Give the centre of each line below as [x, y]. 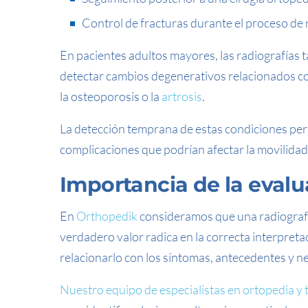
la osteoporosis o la [111, 96]
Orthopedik [107, 216]
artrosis [182, 96]
